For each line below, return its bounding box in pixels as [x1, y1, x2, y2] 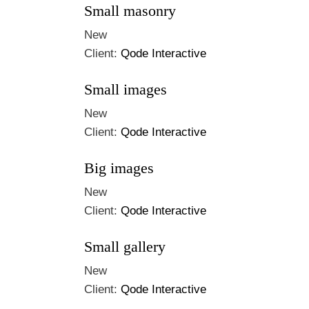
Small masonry [84, 2, 176, 19]
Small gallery [84, 238, 166, 255]
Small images [84, 81, 167, 98]
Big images [84, 159, 154, 177]
